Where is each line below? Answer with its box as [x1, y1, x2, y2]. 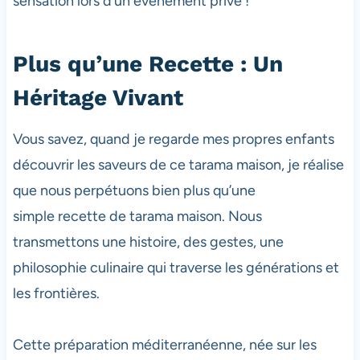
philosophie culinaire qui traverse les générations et [12, 259, 339, 277]
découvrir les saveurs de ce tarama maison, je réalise [12, 156, 344, 174]
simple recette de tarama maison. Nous [12, 207, 262, 226]
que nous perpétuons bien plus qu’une [12, 182, 256, 200]
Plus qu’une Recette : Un [12, 51, 283, 78]
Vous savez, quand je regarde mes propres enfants [12, 130, 334, 149]
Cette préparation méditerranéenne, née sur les [12, 336, 317, 354]
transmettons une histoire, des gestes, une [12, 233, 284, 252]
